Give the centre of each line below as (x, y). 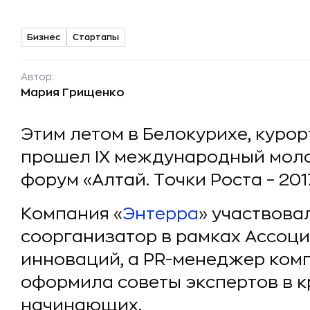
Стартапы (96, 37)
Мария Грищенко (73, 93)
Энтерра (161, 214)
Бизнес (44, 37)
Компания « (72, 214)
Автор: (37, 77)
